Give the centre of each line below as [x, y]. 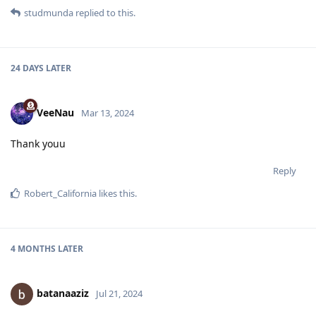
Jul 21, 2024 [119, 294]
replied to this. [104, 13]
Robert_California [60, 194]
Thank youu [38, 144]
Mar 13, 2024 [108, 113]
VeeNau [55, 113]
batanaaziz [63, 293]
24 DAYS [27, 68]
